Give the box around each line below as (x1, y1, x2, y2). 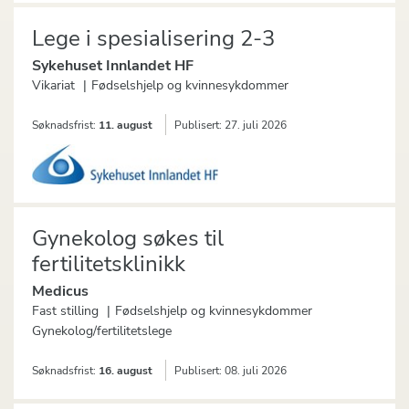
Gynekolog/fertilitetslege (32, 322, 172, 341)
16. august (99, 363, 152, 379)
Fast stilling (32, 302, 99, 320)
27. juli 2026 (225, 118, 287, 133)
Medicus (32, 281, 89, 302)
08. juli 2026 (225, 363, 287, 379)
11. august (99, 118, 152, 133)
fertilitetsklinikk (32, 249, 185, 279)
